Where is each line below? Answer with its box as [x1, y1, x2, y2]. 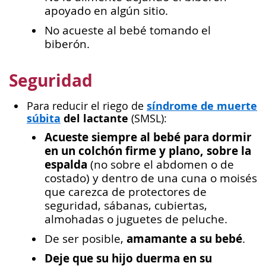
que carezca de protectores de [45, 184, 207, 199]
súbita [27, 110, 61, 125]
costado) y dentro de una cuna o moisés [45, 170, 257, 185]
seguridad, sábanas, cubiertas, [45, 198, 207, 213]
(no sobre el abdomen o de [87, 157, 234, 172]
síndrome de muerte [147, 98, 257, 113]
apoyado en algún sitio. [45, 3, 168, 18]
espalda [45, 156, 87, 172]
